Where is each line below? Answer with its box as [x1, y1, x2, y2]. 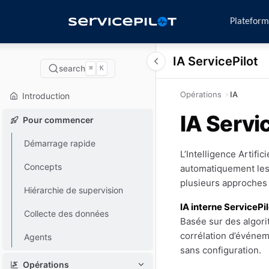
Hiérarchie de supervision [23, 185, 123, 195]
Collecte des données [23, 208, 109, 219]
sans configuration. [180, 244, 261, 256]
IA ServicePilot [173, 54, 258, 68]
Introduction [22, 91, 70, 101]
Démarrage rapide [23, 138, 95, 148]
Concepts [23, 162, 62, 172]
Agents [23, 232, 52, 242]
